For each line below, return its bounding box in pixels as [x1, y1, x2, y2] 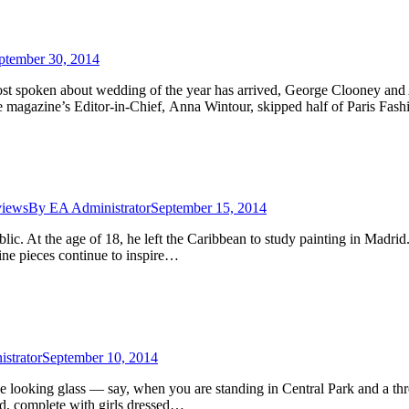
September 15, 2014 [151, 200, 267, 216]
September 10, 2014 [42, 349, 158, 365]
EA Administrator [49, 200, 151, 216]
